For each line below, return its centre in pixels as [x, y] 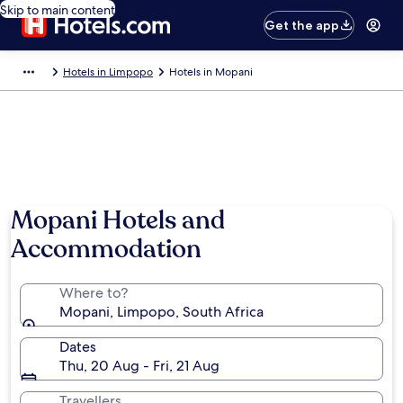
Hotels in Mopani [211, 72]
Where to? [94, 293]
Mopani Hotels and [118, 220]
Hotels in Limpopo [108, 72]
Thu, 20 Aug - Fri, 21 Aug [139, 366]
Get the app [302, 25]
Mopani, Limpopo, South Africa [161, 312]
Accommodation [106, 249]
